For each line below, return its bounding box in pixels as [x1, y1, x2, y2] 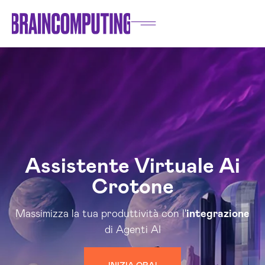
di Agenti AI [104, 225, 161, 235]
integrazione [186, 209, 250, 219]
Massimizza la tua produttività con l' [15, 209, 186, 219]
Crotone [91, 177, 174, 198]
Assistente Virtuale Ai [25, 156, 240, 177]
